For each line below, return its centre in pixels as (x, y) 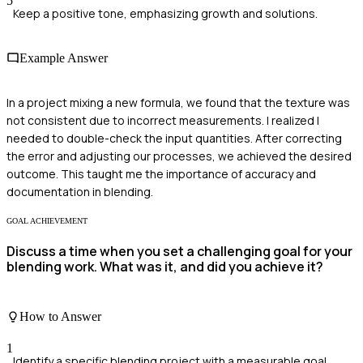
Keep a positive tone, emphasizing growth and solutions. (165, 13)
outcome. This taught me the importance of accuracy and (161, 174)
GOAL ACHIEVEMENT (47, 221)
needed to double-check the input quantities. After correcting (174, 139)
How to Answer (60, 317)
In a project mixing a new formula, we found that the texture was (178, 103)
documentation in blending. (80, 192)
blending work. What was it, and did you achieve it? (165, 267)
